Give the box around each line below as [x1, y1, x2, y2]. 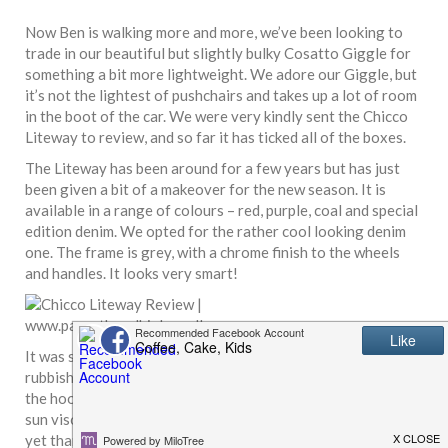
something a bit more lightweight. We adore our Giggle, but [25, 64, 417, 83]
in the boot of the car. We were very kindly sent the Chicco [25, 106, 408, 125]
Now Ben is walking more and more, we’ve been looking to [25, 22, 403, 41]
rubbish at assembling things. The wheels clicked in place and [25, 367, 422, 386]
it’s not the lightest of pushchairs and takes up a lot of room [25, 85, 417, 104]
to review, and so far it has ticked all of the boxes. [78, 127, 406, 146]
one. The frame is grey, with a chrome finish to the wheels [25, 242, 400, 261]
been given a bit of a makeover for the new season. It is [25, 179, 386, 198]
